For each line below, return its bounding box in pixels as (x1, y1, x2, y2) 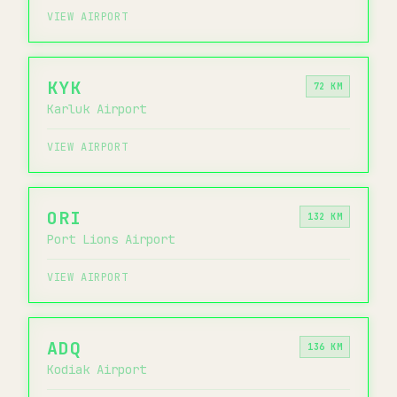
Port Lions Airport (47, 230, 175, 247)
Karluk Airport (47, 100, 146, 117)
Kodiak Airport (47, 361, 146, 378)
